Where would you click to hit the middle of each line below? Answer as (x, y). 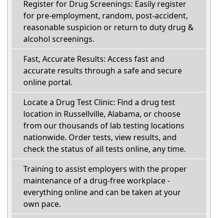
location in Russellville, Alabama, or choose (102, 114)
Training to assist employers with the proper (105, 169)
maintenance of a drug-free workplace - (97, 180)
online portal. (48, 82)
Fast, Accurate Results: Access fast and (94, 59)
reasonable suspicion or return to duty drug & (109, 27)
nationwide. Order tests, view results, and (100, 137)
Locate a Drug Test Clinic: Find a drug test (99, 102)
